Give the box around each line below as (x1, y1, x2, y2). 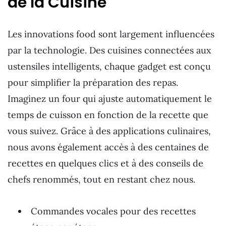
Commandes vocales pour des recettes (31, 205, 196, 217)
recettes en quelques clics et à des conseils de (8, 157, 203, 169)
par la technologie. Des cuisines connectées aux (8, 44, 211, 56)
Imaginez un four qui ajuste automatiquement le (8, 93, 212, 105)
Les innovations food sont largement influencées (8, 28, 214, 40)
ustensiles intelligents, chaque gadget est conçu (8, 61, 211, 73)
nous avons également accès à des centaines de (8, 141, 209, 153)
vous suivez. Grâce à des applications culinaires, (8, 125, 211, 137)
